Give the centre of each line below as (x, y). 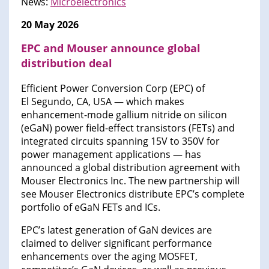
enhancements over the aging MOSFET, (109, 257)
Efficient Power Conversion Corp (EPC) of (113, 89)
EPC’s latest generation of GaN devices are (116, 230)
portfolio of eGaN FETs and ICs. (91, 207)
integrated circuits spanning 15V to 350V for (120, 141)
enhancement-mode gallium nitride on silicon (124, 115)
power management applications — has (111, 155)
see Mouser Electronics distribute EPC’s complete (133, 194)
